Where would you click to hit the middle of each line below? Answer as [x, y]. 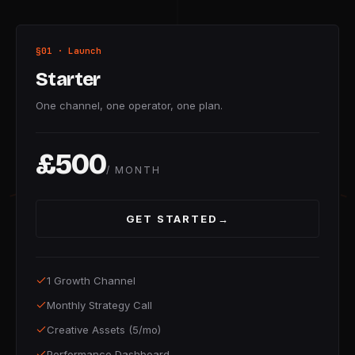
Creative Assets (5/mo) [104, 330]
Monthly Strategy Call [99, 305]
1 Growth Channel [91, 281]
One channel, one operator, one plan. [129, 105]
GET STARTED [172, 218]
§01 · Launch [69, 51]
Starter [68, 79]
